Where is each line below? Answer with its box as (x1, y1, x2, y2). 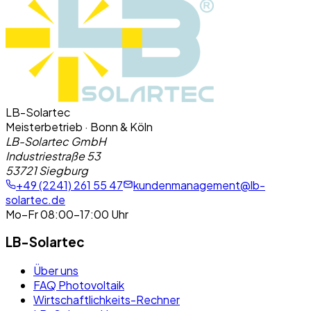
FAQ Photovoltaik (33, 278, 124, 293)
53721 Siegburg (6, 162, 88, 178)
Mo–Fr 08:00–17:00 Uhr (6, 206, 128, 221)
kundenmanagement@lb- (133, 177, 265, 192)
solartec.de (6, 192, 65, 207)
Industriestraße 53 (6, 148, 101, 163)
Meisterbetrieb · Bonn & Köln (6, 119, 153, 134)
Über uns (33, 263, 78, 278)
